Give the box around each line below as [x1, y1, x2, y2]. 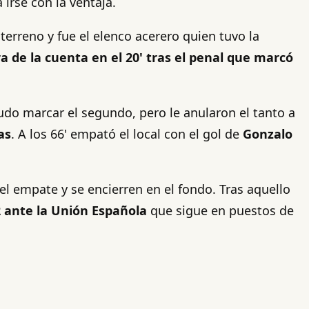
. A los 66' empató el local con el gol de [11, 125, 239, 142]
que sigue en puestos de [150, 201, 294, 219]
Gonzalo [239, 125, 292, 142]
